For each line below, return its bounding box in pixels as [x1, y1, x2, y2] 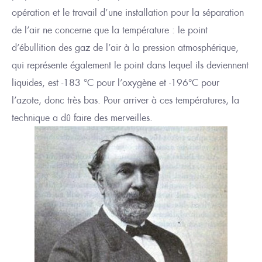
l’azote [12, 94, 39, 107]
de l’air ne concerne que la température [12, 23, 169, 37]
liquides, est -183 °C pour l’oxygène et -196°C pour [12, 76, 219, 89]
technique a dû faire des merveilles [12, 111, 150, 125]
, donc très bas [39, 94, 98, 107]
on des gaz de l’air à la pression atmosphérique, [46, 41, 239, 54]
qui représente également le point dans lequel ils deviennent [12, 58, 249, 72]
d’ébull [12, 41, 39, 54]
